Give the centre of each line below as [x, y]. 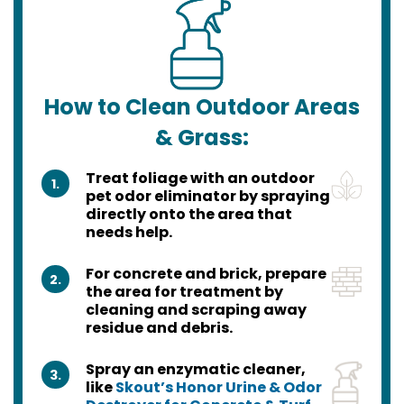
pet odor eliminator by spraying [207, 197]
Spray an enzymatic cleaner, [195, 370]
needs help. [129, 233]
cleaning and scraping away [196, 310]
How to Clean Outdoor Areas [202, 107]
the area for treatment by [184, 292]
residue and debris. [159, 328]
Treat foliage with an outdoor [200, 179]
